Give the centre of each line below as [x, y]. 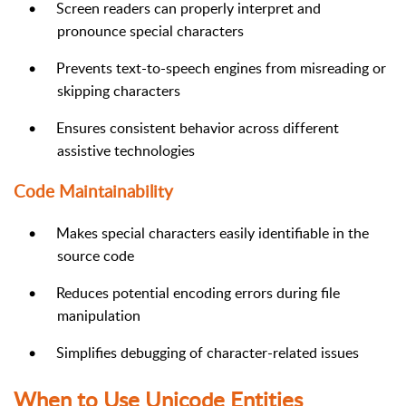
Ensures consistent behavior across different [198, 127]
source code [96, 256]
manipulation [99, 315]
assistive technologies [126, 150]
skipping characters [119, 90]
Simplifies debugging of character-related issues [208, 353]
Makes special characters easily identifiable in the [213, 233]
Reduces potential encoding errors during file [198, 293]
